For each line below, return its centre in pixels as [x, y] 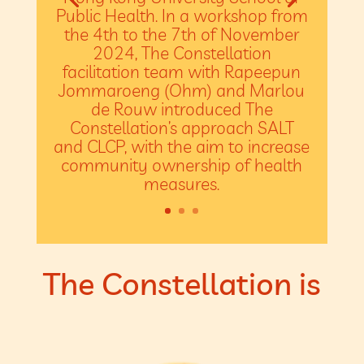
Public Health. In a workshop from [182, 15]
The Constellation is [182, 284]
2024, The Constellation [182, 52]
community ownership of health [182, 165]
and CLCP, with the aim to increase [182, 146]
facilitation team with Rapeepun [182, 71]
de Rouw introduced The [182, 108]
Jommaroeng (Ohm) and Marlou [182, 90]
